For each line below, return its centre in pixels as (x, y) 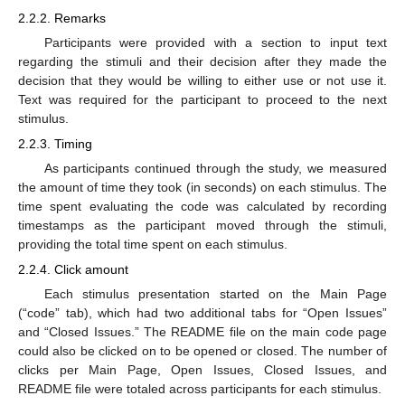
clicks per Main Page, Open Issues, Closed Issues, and (202, 370)
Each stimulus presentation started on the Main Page (215, 294)
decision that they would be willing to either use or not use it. (202, 80)
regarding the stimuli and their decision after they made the (202, 61)
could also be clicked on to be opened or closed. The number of (202, 351)
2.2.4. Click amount (73, 270)
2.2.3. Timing (55, 143)
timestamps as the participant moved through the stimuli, (202, 226)
